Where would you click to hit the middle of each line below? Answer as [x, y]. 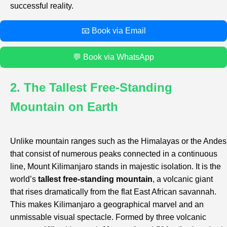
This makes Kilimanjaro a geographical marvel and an [107, 205]
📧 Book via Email [113, 31]
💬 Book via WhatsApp [113, 57]
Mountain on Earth [64, 107]
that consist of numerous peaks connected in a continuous [114, 154]
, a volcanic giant [183, 179]
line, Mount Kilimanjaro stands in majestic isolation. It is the [116, 167]
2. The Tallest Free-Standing [91, 88]
